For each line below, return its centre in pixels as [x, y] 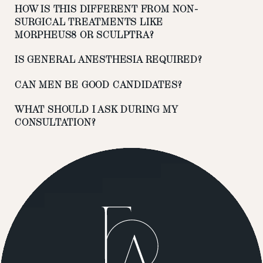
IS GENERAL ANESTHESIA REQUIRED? [108, 60]
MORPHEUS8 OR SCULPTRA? [84, 35]
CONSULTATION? [55, 123]
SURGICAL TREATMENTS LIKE [89, 22]
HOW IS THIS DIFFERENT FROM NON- [107, 9]
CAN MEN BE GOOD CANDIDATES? [98, 85]
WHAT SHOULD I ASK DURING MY [96, 110]
